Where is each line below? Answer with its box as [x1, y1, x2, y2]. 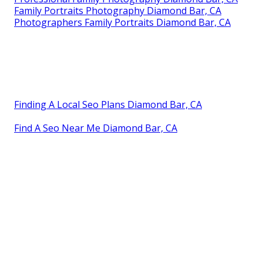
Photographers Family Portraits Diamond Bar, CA [14, 15, 231, 29]
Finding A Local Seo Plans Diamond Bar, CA [14, 97, 202, 111]
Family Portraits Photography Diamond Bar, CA [14, 4, 221, 17]
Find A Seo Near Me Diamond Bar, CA [14, 121, 177, 134]
